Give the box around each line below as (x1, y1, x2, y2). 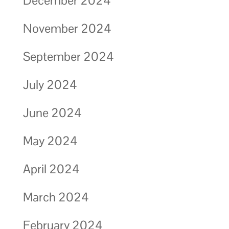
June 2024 (22, 104, 81, 121)
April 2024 (22, 161, 79, 177)
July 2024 (22, 76, 77, 93)
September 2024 (22, 48, 113, 64)
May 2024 (22, 132, 77, 149)
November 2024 (22, 20, 111, 36)
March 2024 (22, 189, 88, 205)
